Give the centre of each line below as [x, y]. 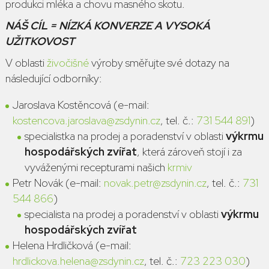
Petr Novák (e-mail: [58, 183]
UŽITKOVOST [40, 41]
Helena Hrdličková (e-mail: [72, 245]
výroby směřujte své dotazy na [159, 63]
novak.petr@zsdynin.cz [155, 183]
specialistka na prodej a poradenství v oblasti [124, 136]
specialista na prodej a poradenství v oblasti [121, 214]
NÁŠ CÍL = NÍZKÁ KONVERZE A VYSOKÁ [107, 26]
